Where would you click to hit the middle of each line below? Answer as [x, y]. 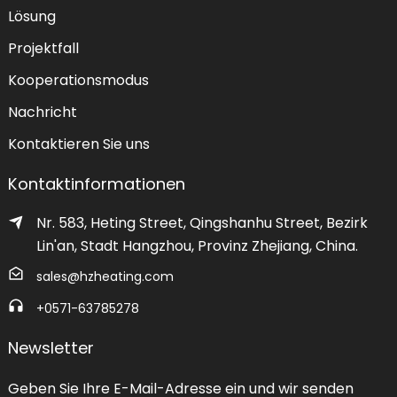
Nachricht [42, 112]
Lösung [31, 16]
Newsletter [51, 348]
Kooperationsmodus [78, 80]
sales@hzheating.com [105, 276]
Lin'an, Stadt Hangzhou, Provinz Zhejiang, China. [197, 246]
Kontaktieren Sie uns [78, 144]
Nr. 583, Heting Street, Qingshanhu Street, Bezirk [202, 223]
